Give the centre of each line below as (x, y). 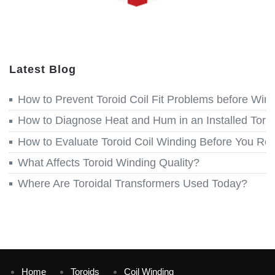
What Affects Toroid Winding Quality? (109, 162)
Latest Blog (43, 70)
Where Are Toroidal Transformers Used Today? (133, 184)
